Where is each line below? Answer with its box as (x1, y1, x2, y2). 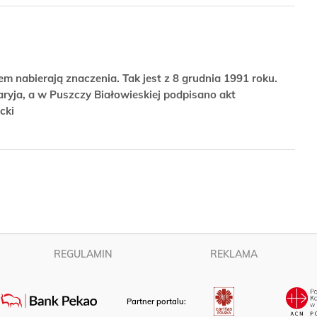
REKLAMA (210, 248, 258, 260)
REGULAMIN (53, 248, 113, 260)
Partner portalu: (127, 296, 189, 307)
